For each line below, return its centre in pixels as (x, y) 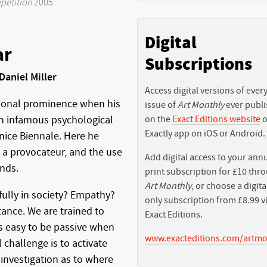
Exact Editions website (216, 119)
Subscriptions (198, 64)
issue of (161, 105)
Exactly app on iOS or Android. (205, 133)
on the (159, 119)
